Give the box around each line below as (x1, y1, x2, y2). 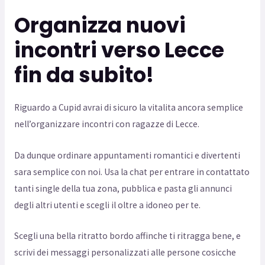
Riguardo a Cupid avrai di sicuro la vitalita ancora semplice (14, 101, 243, 113)
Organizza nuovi (14, 10, 186, 40)
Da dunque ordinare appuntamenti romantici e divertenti (14, 149, 240, 161)
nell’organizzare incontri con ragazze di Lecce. (14, 118, 199, 130)
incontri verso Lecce (14, 35, 224, 64)
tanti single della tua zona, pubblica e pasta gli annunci (14, 182, 232, 194)
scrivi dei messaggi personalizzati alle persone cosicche (14, 247, 236, 258)
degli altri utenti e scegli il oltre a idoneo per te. (14, 199, 201, 211)
